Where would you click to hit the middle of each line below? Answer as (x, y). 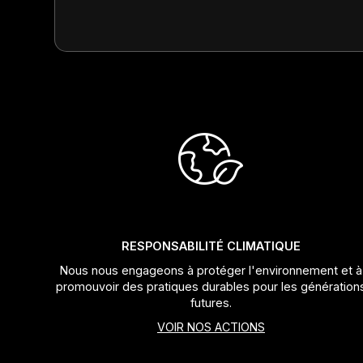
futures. (211, 302)
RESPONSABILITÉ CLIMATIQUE (211, 246)
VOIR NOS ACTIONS (211, 327)
